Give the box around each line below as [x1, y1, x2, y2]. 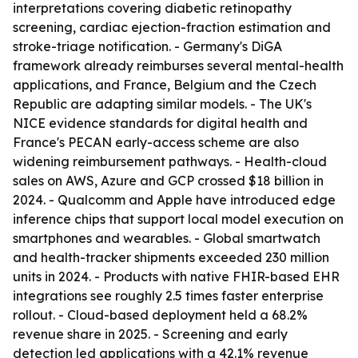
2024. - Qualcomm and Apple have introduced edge [13, 192, 336, 208]
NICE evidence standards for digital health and [13, 115, 308, 131]
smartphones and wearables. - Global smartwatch [13, 230, 320, 246]
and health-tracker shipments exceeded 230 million [13, 249, 329, 265]
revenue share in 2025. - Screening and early [13, 326, 288, 342]
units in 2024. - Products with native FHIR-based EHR [13, 268, 340, 284]
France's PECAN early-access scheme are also [13, 134, 299, 150]
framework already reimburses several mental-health [13, 58, 344, 74]
